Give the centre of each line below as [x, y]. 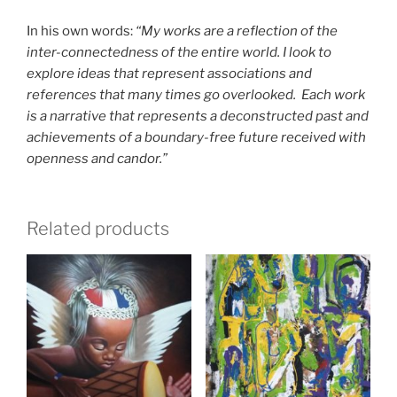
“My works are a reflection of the [237, 31]
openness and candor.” [97, 159]
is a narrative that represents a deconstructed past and [198, 117]
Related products [98, 228]
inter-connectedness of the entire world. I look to [179, 53]
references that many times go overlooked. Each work [196, 95]
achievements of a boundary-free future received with [196, 138]
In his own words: [81, 31]
